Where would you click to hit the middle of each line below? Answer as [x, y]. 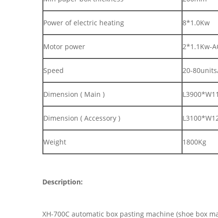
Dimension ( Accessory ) [82, 118]
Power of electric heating [84, 23]
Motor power [64, 46]
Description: [63, 182]
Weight [55, 142]
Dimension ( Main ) [74, 94]
